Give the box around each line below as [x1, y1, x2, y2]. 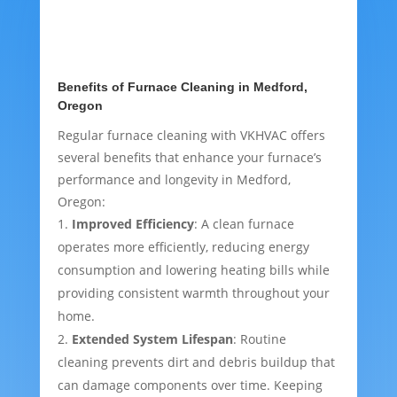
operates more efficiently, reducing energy [57, 238, 309, 256]
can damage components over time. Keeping [57, 377, 323, 394]
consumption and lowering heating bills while [57, 261, 330, 279]
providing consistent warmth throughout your [57, 284, 330, 302]
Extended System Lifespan [71, 331, 233, 348]
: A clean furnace [193, 215, 294, 233]
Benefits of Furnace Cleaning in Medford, [57, 80, 307, 95]
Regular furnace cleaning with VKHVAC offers [57, 127, 325, 144]
